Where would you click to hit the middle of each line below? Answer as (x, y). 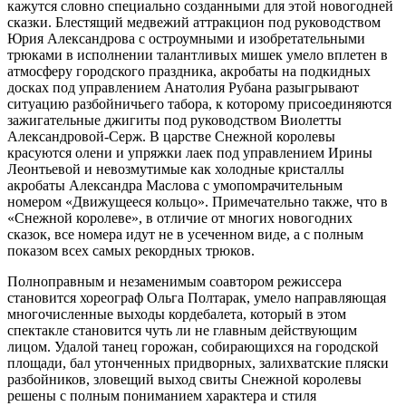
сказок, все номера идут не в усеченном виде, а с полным (185, 234)
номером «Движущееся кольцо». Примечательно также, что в (198, 201)
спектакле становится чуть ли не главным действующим (182, 330)
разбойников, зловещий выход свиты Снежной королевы (184, 379)
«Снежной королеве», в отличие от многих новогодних (180, 217)
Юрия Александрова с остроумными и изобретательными (186, 38)
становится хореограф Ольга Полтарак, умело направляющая (197, 297)
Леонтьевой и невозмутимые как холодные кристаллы (176, 169)
